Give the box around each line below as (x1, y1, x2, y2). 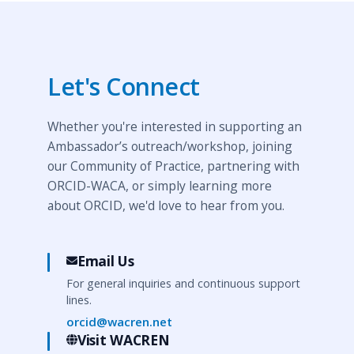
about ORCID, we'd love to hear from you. (47, 197, 284, 214)
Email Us (77, 251, 134, 270)
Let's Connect (47, 70, 200, 103)
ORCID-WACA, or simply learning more (47, 177, 272, 194)
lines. (66, 292, 92, 307)
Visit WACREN (77, 330, 170, 349)
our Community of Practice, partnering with (47, 157, 299, 175)
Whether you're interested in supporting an (47, 118, 302, 135)
